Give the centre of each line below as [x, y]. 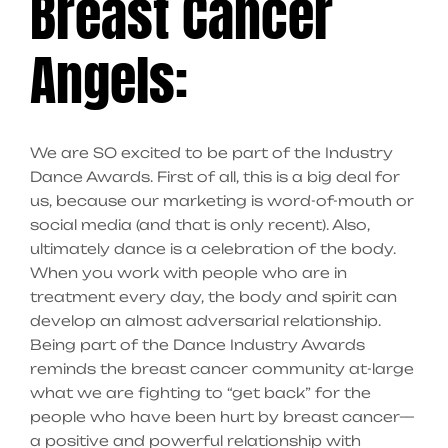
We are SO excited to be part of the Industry [211, 153]
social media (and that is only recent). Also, [200, 225]
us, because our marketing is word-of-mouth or [222, 201]
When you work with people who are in [188, 273]
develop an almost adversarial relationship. [205, 321]
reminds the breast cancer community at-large [222, 369]
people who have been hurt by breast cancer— [222, 417]
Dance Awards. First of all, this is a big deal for [215, 177]
